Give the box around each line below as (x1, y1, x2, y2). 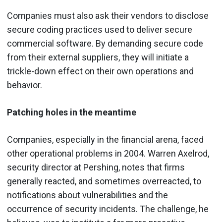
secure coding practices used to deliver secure (7, 24, 192, 35)
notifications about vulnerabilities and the (7, 189, 168, 200)
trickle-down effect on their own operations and (7, 65, 194, 76)
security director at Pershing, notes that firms (7, 162, 185, 172)
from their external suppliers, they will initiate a (7, 52, 189, 62)
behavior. (7, 79, 42, 90)
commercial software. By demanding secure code (7, 38, 203, 49)
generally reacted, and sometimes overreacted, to (7, 175, 201, 186)
